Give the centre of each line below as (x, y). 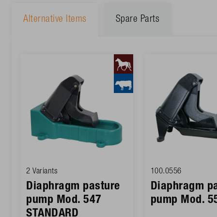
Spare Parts (137, 20)
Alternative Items (55, 20)
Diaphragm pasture (73, 187)
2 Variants (42, 171)
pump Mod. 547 (64, 200)
